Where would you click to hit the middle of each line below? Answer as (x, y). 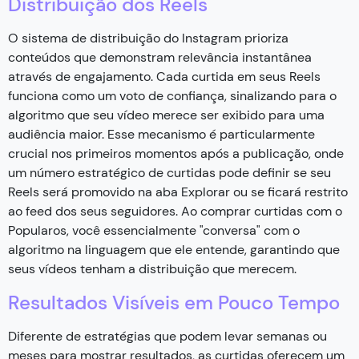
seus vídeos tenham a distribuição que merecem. (152, 268)
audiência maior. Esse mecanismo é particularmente (161, 134)
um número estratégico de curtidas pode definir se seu (169, 172)
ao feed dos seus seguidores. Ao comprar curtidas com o (175, 211)
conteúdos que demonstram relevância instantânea (160, 57)
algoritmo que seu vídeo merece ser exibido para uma (166, 115)
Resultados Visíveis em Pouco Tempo (174, 302)
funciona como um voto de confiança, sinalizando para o (172, 95)
